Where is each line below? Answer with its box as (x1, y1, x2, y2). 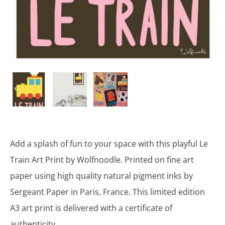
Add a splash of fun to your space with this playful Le (10, 138, 208, 150)
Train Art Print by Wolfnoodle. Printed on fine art (10, 154, 194, 166)
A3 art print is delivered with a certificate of (10, 202, 172, 214)
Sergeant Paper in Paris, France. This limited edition (10, 186, 205, 198)
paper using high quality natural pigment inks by (10, 170, 193, 182)
